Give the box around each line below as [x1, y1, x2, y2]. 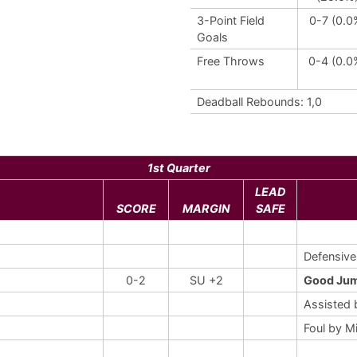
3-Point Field [197, 14, 265, 27]
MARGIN [182, 202, 230, 215]
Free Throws [197, 54, 265, 68]
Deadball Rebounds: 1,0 [197, 95, 322, 108]
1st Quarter [147, 161, 210, 175]
